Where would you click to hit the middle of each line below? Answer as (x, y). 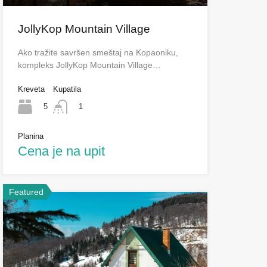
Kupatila (67, 89)
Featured (26, 192)
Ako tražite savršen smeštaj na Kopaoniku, (98, 52)
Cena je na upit (61, 151)
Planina (30, 136)
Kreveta (31, 89)
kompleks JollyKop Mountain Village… (89, 65)
